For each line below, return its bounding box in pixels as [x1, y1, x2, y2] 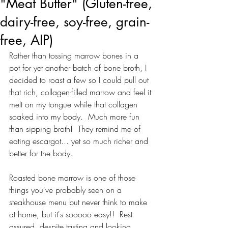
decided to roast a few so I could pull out [9, 74, 151, 85]
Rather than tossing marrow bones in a [9, 50, 141, 61]
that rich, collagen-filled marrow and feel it [9, 87, 154, 98]
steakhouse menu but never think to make [9, 196, 150, 208]
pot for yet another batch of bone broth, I [9, 62, 149, 73]
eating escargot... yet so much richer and [9, 135, 151, 147]
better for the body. [9, 148, 75, 159]
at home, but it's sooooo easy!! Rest [9, 209, 135, 220]
